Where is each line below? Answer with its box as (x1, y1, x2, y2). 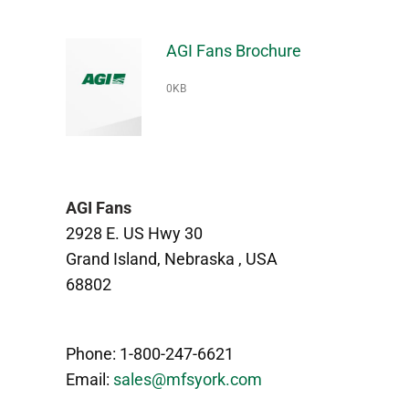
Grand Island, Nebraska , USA (66, 248, 278, 268)
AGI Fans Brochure (165, 40, 301, 60)
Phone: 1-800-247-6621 (66, 343, 234, 363)
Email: (66, 369, 113, 389)
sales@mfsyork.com (113, 369, 262, 389)
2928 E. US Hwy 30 (66, 223, 203, 243)
